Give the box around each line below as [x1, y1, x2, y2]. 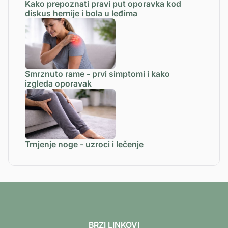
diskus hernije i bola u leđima [25, 8, 137, 18]
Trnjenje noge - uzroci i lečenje [25, 138, 144, 149]
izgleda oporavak [25, 78, 92, 89]
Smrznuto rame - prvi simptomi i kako [25, 68, 170, 79]
